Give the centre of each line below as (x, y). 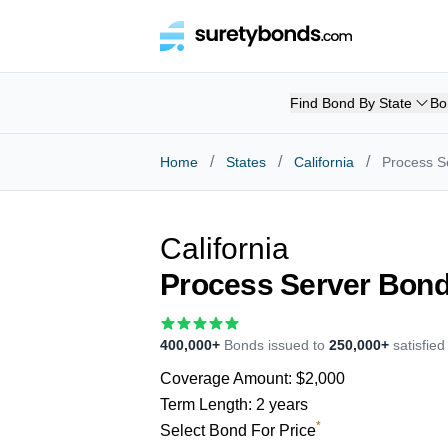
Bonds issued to (274, 345)
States (246, 162)
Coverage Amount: (228, 378)
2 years (282, 404)
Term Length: (208, 404)
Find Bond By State (351, 103)
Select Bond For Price (238, 430)
